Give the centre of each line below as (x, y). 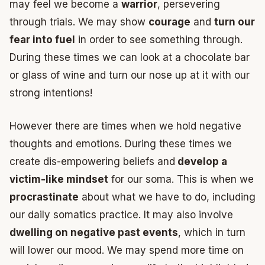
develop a (201, 161)
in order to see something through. (159, 40)
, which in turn (212, 232)
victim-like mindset (59, 179)
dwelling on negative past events (94, 232)
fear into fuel (42, 40)
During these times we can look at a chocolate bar (130, 57)
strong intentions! (51, 93)
